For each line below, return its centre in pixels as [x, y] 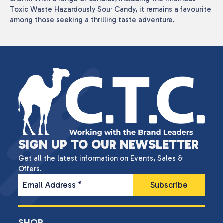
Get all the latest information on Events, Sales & [101, 158]
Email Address [51, 184]
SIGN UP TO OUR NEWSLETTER [109, 144]
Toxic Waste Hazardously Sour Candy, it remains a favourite [111, 9]
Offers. [30, 168]
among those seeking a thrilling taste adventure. [92, 20]
